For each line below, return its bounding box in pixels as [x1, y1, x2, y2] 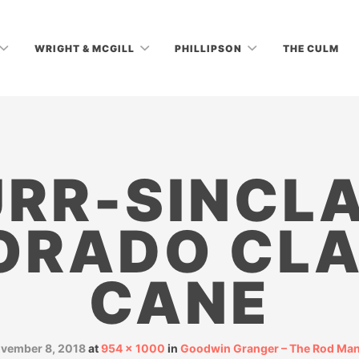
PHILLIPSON [175, 42, 245, 54]
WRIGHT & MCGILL [34, 42, 137, 54]
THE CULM [282, 42, 339, 54]
